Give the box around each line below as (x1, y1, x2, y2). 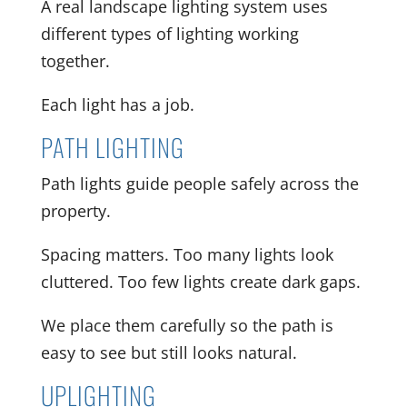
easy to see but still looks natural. (40, 341, 297, 363)
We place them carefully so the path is (40, 313, 333, 336)
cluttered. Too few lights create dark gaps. (40, 270, 361, 293)
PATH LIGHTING (40, 128, 184, 165)
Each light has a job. (40, 93, 194, 115)
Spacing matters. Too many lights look (40, 243, 333, 265)
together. (40, 49, 110, 72)
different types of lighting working (40, 22, 299, 45)
